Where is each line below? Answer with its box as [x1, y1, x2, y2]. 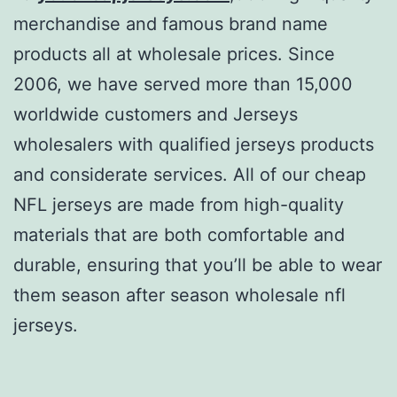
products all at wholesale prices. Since [13, 43, 335, 65]
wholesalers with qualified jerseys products [13, 133, 374, 155]
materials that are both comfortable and [13, 223, 345, 245]
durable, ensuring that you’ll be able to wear [13, 253, 382, 276]
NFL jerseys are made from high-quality [13, 193, 344, 215]
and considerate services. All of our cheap [13, 163, 366, 185]
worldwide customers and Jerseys [13, 103, 298, 125]
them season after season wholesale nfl [13, 284, 346, 306]
